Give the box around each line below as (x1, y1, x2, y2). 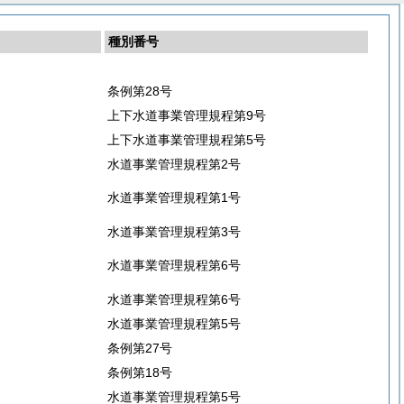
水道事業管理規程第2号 (107, 157, 241, 171)
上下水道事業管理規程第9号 (107, 108, 266, 123)
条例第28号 (107, 84, 172, 98)
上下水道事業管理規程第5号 (107, 133, 266, 147)
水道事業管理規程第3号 (107, 225, 241, 239)
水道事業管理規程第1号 (107, 190, 241, 205)
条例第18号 (107, 365, 172, 380)
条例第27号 (107, 341, 172, 355)
